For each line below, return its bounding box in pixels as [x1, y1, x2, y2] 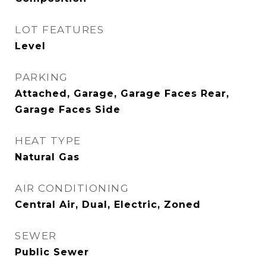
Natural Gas [15, 151, 80, 163]
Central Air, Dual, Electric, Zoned [15, 199, 201, 210]
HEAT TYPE [15, 135, 81, 147]
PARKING [15, 71, 68, 83]
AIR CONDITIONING [15, 182, 129, 194]
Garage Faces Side [15, 104, 121, 115]
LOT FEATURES [15, 24, 104, 36]
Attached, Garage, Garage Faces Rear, [15, 88, 229, 99]
